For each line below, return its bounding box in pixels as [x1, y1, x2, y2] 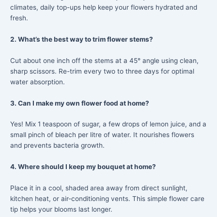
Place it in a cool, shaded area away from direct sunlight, [10, 184, 188, 192]
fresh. [10, 14, 29, 22]
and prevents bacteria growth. [10, 141, 105, 150]
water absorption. [10, 77, 65, 86]
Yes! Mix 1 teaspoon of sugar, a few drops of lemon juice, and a [10, 120, 207, 128]
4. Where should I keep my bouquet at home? [10, 163, 156, 171]
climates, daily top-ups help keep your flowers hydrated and [10, 3, 198, 11]
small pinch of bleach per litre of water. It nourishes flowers [10, 131, 195, 139]
